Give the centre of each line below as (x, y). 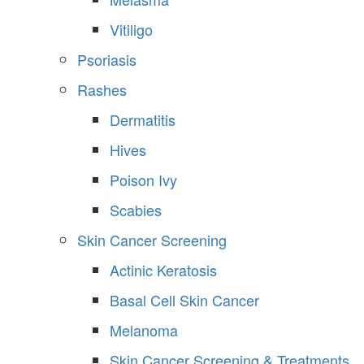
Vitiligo (131, 30)
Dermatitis (143, 120)
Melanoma (144, 330)
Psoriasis (107, 60)
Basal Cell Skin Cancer (184, 300)
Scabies (136, 210)
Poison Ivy (143, 180)
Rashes (102, 90)
